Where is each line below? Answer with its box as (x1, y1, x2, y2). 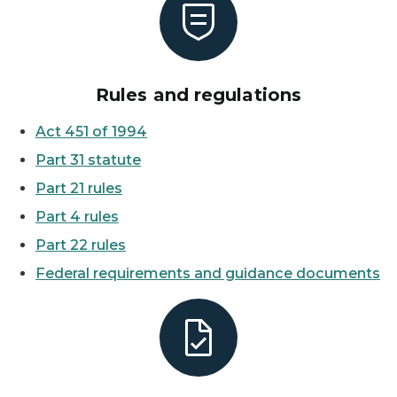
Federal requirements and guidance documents (35, 265, 380, 282)
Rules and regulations (95, 84, 302, 105)
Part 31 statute (35, 152, 141, 168)
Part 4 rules (35, 208, 119, 225)
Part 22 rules (35, 237, 126, 253)
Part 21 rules (35, 180, 122, 197)
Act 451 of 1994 (35, 123, 147, 140)
